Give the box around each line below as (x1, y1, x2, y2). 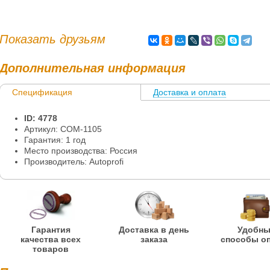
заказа (140, 234, 168, 244)
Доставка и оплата (153, 87, 226, 97)
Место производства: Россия (24, 146, 137, 155)
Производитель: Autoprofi (24, 157, 124, 166)
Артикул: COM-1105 (24, 124, 102, 134)
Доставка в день (118, 225, 189, 234)
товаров (33, 244, 69, 254)
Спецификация (12, 87, 72, 97)
